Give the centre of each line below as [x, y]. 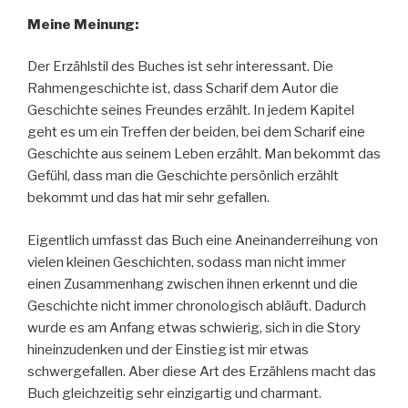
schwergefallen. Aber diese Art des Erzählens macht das [202, 371]
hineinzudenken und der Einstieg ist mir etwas [168, 349]
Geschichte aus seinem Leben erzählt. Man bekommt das [204, 154]
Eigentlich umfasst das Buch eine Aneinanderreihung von [203, 240]
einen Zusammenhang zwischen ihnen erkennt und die [193, 284]
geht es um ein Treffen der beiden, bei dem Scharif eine [196, 133]
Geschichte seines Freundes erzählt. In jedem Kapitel [191, 111]
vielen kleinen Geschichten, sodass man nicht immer [187, 262]
